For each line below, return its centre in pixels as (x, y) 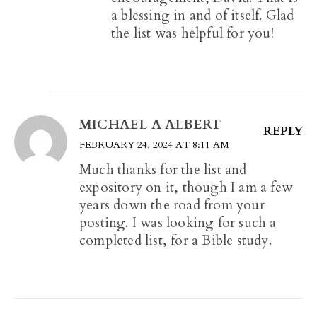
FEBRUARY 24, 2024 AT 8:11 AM (154, 145)
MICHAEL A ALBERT (150, 125)
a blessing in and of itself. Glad (203, 16)
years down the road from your (172, 206)
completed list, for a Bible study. (175, 241)
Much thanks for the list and (163, 170)
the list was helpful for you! (192, 34)
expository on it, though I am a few (186, 188)
